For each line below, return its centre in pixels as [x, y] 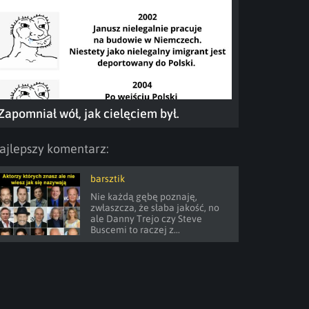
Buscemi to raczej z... [135, 230]
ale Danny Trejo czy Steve [146, 219]
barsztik [108, 179]
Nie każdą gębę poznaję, [144, 197]
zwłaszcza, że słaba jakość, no [155, 208]
